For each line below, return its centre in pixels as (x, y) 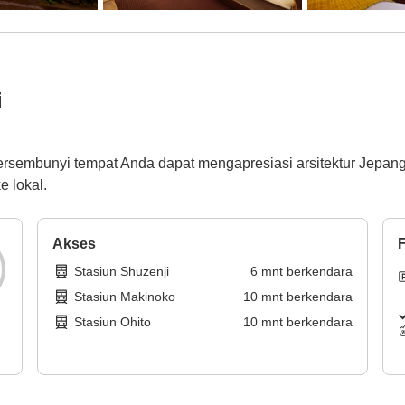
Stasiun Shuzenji (122, 272)
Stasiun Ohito (113, 322)
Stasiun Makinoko (125, 297)
